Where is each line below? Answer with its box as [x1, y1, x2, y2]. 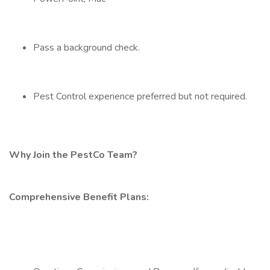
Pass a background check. [33, 41, 140, 54]
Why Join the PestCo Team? [9, 148, 140, 162]
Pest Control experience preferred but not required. [33, 90, 247, 103]
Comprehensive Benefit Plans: [9, 190, 149, 204]
